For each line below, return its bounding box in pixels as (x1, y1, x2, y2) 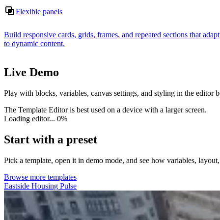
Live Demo (4, 66, 59, 79)
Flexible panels (16, 7, 62, 16)
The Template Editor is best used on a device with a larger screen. (4, 106, 207, 114)
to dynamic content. (4, 39, 65, 48)
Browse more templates (4, 172, 77, 181)
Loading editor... (4, 114, 57, 123)
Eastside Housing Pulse (4, 181, 77, 190)
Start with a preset (4, 133, 97, 146)
